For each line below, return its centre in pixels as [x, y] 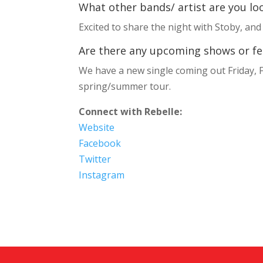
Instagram [102, 175]
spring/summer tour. [125, 86]
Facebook [100, 143]
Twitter [95, 159]
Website [97, 127]
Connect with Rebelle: [131, 111]
